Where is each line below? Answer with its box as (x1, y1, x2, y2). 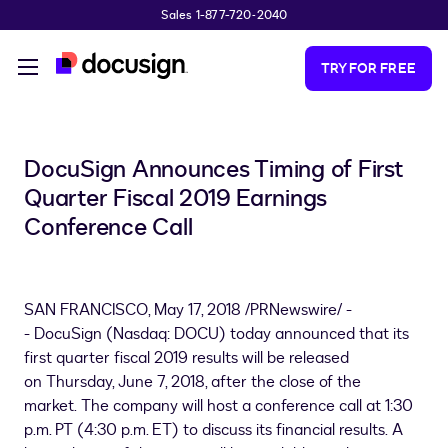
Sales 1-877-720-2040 (160, 7, 288, 23)
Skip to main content (8, 9, 155, 31)
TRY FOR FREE (320, 59, 416, 78)
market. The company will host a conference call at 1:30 (24, 395, 413, 417)
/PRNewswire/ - (241, 299, 352, 321)
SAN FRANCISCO (24, 299, 148, 321)
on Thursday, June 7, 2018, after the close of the (24, 371, 361, 393)
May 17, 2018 (154, 299, 241, 321)
